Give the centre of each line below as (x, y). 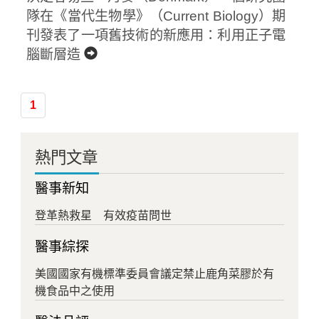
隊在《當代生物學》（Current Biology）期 (156, 16)
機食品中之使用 (74, 291)
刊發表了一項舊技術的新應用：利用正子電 (156, 35)
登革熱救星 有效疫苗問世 (103, 215)
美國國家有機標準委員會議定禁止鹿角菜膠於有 (154, 274)
